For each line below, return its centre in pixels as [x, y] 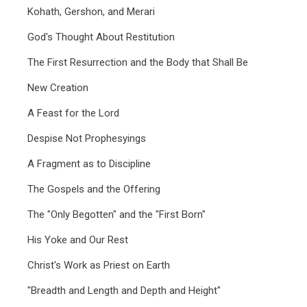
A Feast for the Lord [73, 113]
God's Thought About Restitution [101, 37]
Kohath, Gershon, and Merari [91, 12]
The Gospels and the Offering [94, 189]
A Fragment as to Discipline [89, 164]
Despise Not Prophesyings [87, 138]
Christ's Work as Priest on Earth [99, 265]
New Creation [58, 88]
